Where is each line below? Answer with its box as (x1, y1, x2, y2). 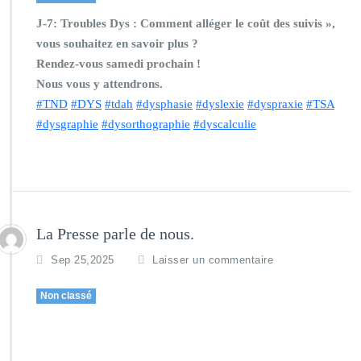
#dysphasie (136, 98, 193, 110)
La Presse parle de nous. (36, 225, 194, 243)
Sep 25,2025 (51, 254, 114, 266)
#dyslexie (196, 98, 244, 110)
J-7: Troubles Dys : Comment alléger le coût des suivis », (36, 17, 335, 30)
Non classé (40, 290, 92, 301)
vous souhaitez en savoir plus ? (36, 37, 198, 50)
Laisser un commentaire (152, 254, 273, 266)
